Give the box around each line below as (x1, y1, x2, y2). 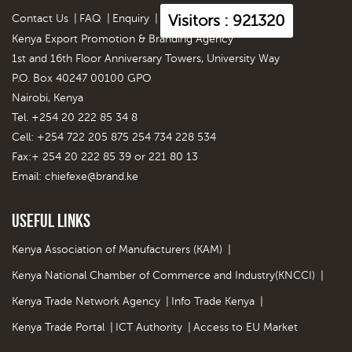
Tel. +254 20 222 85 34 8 (12, 111, 137, 123)
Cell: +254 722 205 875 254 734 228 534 (12, 130, 216, 143)
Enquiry (112, 12, 149, 24)
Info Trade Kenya (171, 295, 255, 307)
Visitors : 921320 (168, 11, 285, 30)
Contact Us (12, 12, 68, 24)
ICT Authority (115, 321, 182, 333)
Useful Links (12, 210, 90, 231)
